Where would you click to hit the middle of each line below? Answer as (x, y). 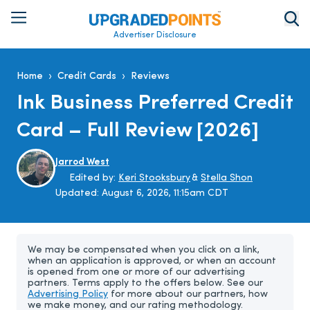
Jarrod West (82, 162)
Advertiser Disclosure (155, 35)
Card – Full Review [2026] (138, 131)
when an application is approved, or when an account (152, 261)
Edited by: (94, 178)
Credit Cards (87, 76)
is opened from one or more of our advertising (136, 272)
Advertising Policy (68, 294)
